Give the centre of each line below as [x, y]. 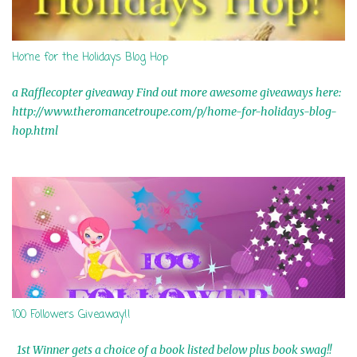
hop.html [35, 131]
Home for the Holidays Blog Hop [90, 58]
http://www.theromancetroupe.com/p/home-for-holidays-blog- [175, 112]
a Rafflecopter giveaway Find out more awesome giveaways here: [177, 92]
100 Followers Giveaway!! [71, 315]
